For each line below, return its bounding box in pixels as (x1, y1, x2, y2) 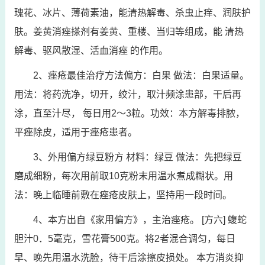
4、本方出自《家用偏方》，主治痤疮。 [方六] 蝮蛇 (33, 215, 247, 225)
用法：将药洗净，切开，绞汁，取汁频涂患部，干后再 (14, 89, 241, 99)
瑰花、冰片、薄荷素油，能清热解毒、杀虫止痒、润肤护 (14, 8, 251, 18)
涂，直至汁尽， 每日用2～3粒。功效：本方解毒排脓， (14, 108, 245, 118)
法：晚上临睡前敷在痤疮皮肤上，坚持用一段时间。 (14, 190, 232, 200)
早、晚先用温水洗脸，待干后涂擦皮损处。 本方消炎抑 (14, 253, 244, 263)
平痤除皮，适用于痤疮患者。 (14, 127, 137, 137)
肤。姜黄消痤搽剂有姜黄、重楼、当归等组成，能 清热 (14, 27, 244, 37)
